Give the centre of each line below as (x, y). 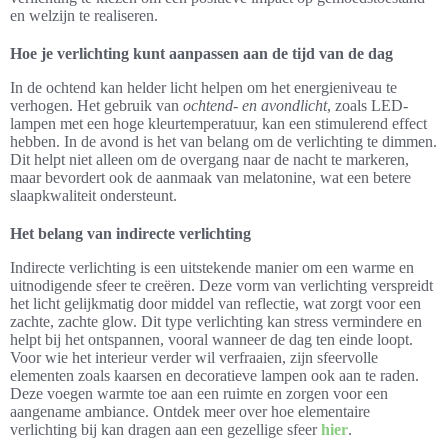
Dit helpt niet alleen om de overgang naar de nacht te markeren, (209, 159)
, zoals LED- (367, 105)
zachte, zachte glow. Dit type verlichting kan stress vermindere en (216, 321)
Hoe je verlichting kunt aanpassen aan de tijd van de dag (201, 53)
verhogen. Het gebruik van (96, 105)
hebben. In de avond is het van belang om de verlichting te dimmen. (223, 141)
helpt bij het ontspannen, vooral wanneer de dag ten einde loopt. (211, 339)
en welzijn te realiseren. (84, 15)
